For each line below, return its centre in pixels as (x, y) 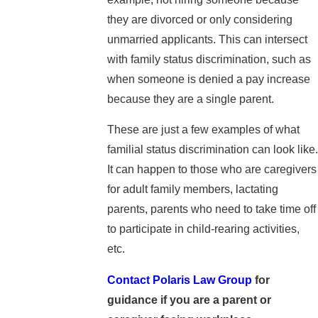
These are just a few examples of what (203, 130)
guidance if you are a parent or (189, 300)
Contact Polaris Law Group (179, 280)
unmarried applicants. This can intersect (207, 39)
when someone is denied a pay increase (208, 79)
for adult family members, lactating (192, 190)
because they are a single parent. (190, 99)
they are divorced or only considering (199, 19)
